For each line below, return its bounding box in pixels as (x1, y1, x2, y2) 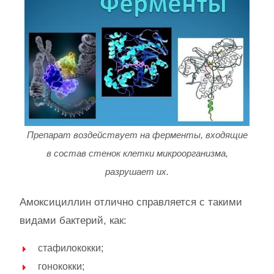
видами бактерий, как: (20, 214, 127, 226)
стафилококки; (38, 242, 103, 253)
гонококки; (38, 261, 84, 272)
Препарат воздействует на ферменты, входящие (26, 129, 248, 140)
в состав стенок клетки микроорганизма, (46, 147, 228, 158)
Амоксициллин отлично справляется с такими (20, 196, 242, 208)
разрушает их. (105, 166, 169, 177)
